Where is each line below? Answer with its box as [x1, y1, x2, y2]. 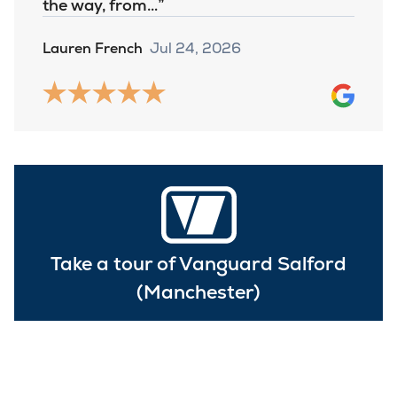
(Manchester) [136, 279, 261, 304]
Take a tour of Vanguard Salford [51, 251, 346, 276]
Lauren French [43, 39, 143, 58]
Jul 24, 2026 [150, 39, 241, 58]
